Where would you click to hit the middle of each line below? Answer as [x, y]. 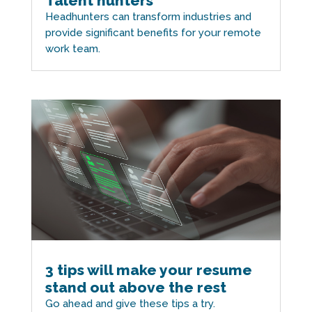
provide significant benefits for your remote [153, 32]
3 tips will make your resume [148, 270]
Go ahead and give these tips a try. [130, 303]
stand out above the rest [135, 287]
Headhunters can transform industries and [148, 16]
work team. [72, 48]
